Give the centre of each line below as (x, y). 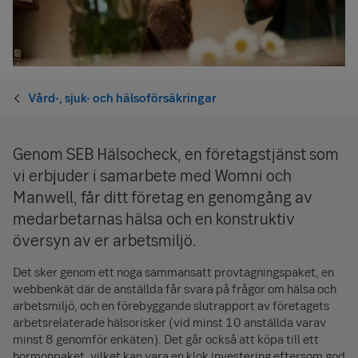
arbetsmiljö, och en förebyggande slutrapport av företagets (171, 305)
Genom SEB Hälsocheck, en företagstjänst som (176, 153)
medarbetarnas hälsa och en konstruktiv (154, 218)
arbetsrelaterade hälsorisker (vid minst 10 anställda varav (169, 322)
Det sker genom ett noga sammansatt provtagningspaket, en (173, 271)
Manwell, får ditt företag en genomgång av (163, 196)
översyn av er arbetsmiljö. (105, 239)
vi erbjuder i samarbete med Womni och (152, 175)
